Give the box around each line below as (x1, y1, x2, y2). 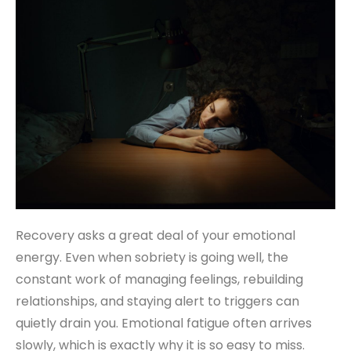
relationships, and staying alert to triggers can (16, 291, 299, 310)
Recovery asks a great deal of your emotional (16, 226, 295, 244)
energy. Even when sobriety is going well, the (16, 248, 288, 266)
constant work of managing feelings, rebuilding (16, 270, 303, 288)
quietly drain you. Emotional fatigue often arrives (16, 313, 312, 332)
